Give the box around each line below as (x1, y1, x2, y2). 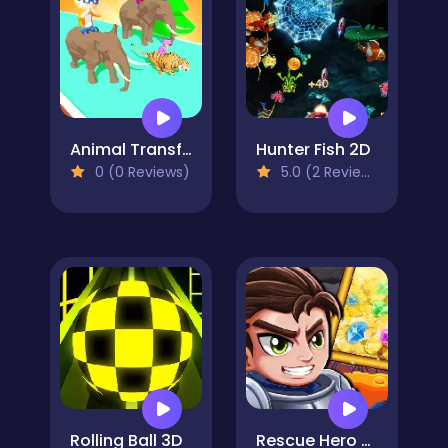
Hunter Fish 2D (256, 137, 370, 161)
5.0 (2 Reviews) (277, 161, 361, 182)
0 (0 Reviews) (91, 161, 190, 182)
